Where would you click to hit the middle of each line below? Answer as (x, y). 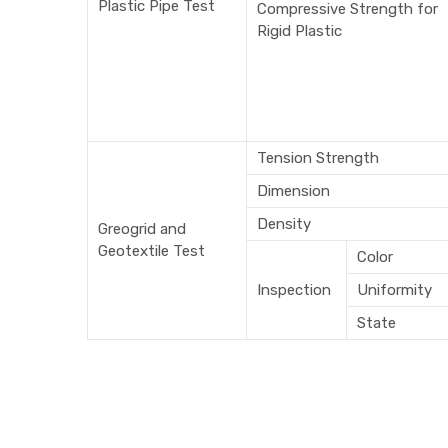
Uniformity (394, 290)
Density (284, 224)
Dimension (293, 191)
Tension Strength (318, 158)
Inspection (294, 290)
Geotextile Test (151, 251)
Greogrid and (142, 229)
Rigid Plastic (299, 31)
